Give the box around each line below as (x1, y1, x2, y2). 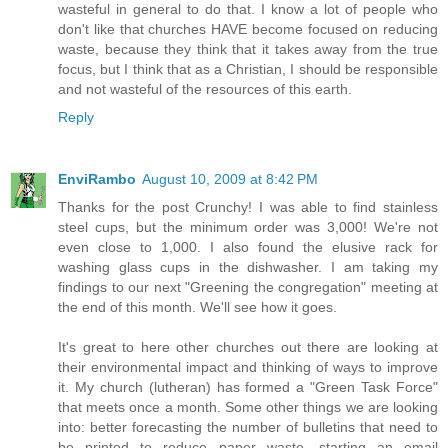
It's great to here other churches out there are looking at (58, 339, 438, 356)
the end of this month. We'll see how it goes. (58, 299, 337, 316)
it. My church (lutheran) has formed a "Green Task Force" (58, 379, 438, 396)
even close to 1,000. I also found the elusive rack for (58, 239, 438, 256)
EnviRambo (58, 171, 136, 188)
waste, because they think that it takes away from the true (58, 41, 438, 58)
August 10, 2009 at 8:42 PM (142, 171, 318, 188)
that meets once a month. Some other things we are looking (58, 399, 438, 416)
